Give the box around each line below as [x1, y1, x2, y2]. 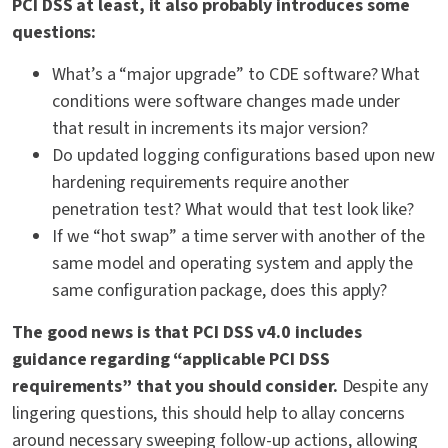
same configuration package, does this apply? [52, 278, 388, 304]
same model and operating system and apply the [52, 251, 414, 277]
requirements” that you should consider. [12, 374, 338, 400]
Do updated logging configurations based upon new [52, 143, 435, 169]
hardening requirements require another [52, 170, 349, 196]
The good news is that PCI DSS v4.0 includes [12, 320, 363, 346]
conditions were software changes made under [52, 89, 401, 115]
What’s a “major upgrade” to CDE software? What [52, 62, 421, 88]
